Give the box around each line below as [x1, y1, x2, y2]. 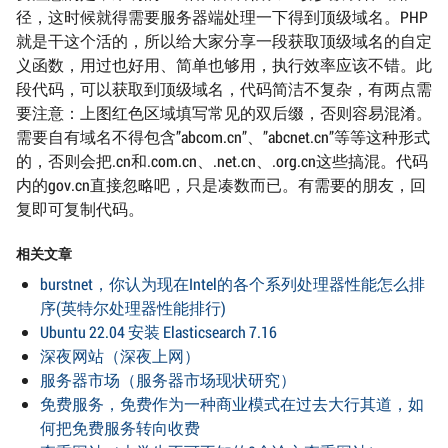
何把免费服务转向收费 [40, 417, 200, 439]
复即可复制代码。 [16, 198, 144, 220]
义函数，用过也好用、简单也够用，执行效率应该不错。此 [16, 54, 432, 76]
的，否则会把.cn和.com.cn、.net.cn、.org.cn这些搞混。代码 [16, 150, 428, 172]
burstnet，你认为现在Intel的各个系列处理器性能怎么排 [40, 273, 425, 295]
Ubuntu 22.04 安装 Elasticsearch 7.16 [40, 321, 277, 343]
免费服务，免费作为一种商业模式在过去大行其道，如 [40, 393, 424, 415]
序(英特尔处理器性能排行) [40, 297, 226, 319]
